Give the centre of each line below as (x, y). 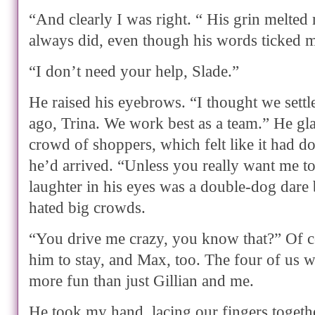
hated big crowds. (87, 208)
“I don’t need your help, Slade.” (134, 71)
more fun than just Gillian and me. (141, 281)
